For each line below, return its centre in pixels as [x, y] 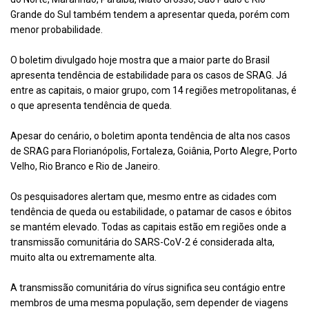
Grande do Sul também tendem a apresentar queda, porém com [150, 15]
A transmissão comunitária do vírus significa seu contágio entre [148, 288]
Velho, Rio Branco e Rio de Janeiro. [86, 167]
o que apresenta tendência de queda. [91, 106]
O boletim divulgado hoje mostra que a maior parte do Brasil [140, 60]
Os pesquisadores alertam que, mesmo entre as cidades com [143, 197]
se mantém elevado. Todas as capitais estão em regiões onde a [148, 227]
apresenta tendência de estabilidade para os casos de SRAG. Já [149, 76]
